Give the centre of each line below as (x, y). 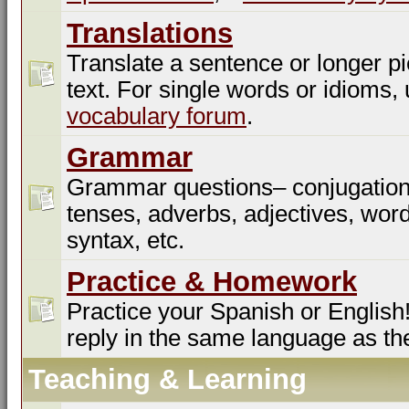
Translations (150, 33)
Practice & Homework (212, 282)
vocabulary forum (157, 116)
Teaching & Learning (168, 379)
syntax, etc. (126, 240)
